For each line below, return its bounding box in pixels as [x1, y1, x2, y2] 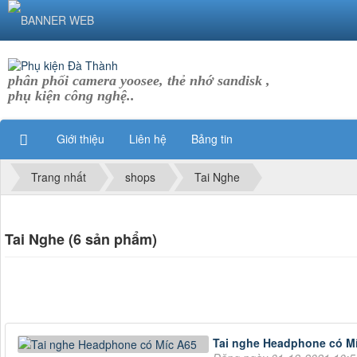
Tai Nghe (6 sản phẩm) [5, 229, 157, 250]
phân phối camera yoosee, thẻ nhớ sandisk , [8, 72, 270, 88]
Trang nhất [31, 169, 86, 186]
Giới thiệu [57, 130, 104, 147]
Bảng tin [191, 130, 233, 147]
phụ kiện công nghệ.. [8, 87, 135, 104]
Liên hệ [129, 130, 167, 147]
